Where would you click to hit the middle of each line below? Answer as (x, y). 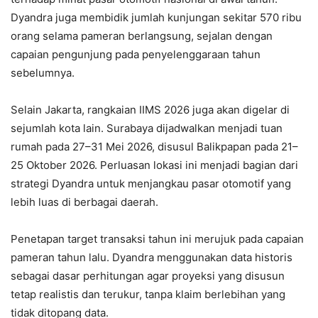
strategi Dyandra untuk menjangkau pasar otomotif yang (151, 183)
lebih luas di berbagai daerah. (84, 202)
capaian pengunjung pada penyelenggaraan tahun (136, 54)
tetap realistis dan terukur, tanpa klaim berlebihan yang (148, 294)
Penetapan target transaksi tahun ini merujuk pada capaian (157, 238)
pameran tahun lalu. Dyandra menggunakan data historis (152, 257)
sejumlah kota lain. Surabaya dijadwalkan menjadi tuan (147, 128)
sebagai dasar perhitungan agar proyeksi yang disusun (148, 275)
